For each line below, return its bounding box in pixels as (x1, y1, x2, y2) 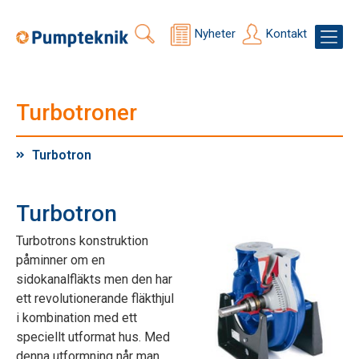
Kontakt (266, 26, 307, 41)
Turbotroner (16, 99, 137, 126)
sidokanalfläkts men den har (16, 272, 172, 287)
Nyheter (195, 26, 236, 41)
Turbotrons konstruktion (16, 233, 148, 248)
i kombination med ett (16, 310, 137, 325)
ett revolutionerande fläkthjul (16, 291, 174, 306)
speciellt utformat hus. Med (16, 329, 170, 345)
